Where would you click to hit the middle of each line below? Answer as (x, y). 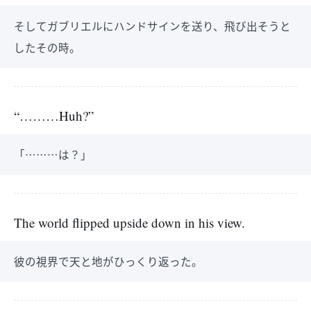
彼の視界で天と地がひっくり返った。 (108, 261)
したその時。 (47, 47)
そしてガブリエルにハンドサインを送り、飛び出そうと (152, 26)
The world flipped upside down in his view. (129, 222)
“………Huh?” (54, 116)
